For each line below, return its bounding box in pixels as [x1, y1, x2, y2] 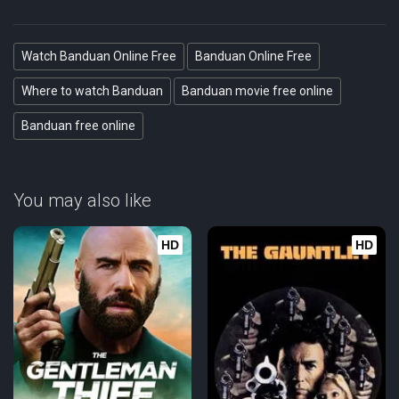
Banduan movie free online [182, 84, 333, 98]
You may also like [13, 190, 151, 211]
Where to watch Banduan [21, 84, 163, 98]
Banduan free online [21, 118, 135, 133]
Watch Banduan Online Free [21, 49, 176, 63]
